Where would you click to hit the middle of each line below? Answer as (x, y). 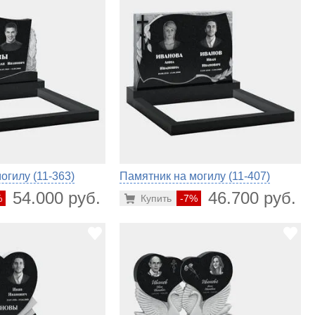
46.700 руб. (252, 198)
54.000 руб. (56, 198)
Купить (156, 199)
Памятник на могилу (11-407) (194, 176)
